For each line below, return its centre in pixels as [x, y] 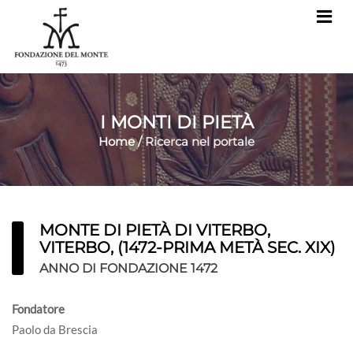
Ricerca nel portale [200, 142]
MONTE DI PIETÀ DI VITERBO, [155, 230]
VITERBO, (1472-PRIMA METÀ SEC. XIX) [188, 247]
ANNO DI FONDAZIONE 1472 [128, 269]
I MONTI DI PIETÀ [176, 123]
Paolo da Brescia [55, 330]
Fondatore [38, 309]
